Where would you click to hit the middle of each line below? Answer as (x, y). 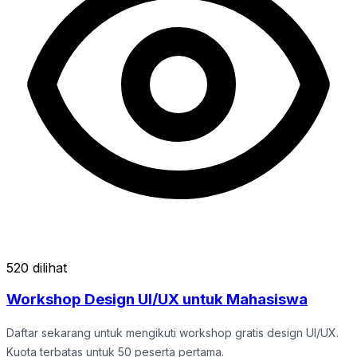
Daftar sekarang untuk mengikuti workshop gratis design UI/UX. (173, 333)
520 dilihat (37, 267)
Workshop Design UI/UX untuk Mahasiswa (157, 300)
